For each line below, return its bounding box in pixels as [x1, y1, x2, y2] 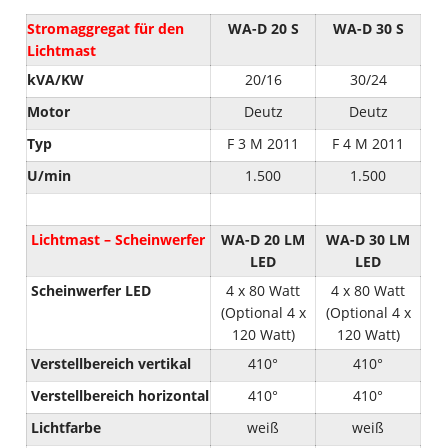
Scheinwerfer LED [27, 280, 152, 300]
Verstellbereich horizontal [31, 385, 210, 405]
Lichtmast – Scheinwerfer [27, 229, 206, 249]
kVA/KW [27, 69, 85, 89]
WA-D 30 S [332, 18, 404, 38]
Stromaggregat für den [27, 18, 185, 38]
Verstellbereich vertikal [27, 353, 192, 373]
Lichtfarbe [31, 417, 102, 437]
